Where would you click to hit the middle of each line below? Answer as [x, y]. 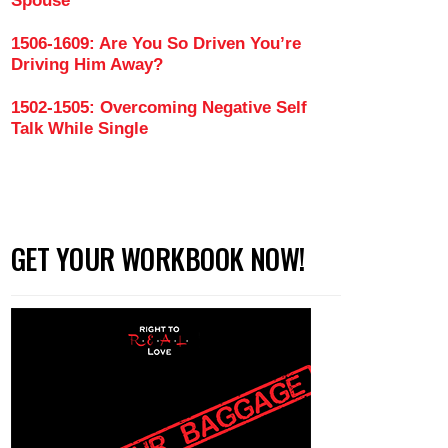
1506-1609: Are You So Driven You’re [156, 43]
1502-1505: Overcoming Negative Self [159, 107]
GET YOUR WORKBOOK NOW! [158, 258]
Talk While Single [79, 128]
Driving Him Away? [87, 64]
